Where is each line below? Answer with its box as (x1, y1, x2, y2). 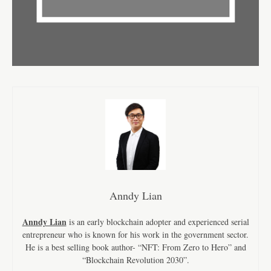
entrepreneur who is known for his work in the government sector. (22, 229, 249, 241)
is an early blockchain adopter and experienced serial (66, 216, 249, 228)
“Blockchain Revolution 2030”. (82, 254, 189, 266)
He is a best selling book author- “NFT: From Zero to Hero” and (25, 241, 246, 253)
